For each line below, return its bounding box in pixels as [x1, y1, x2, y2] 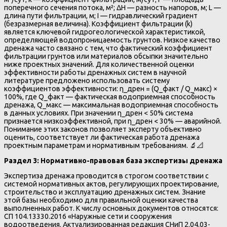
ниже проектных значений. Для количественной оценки [4, 60, 194, 69]
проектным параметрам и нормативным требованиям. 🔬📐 [4, 141, 204, 150]
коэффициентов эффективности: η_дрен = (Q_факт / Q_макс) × [4, 85, 217, 93]
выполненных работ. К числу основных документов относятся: [4, 204, 218, 213]
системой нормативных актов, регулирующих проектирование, [4, 180, 219, 188]
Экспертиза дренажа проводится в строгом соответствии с [4, 172, 209, 180]
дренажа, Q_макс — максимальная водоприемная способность [4, 101, 218, 109]
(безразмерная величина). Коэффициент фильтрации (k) [4, 20, 193, 28]
